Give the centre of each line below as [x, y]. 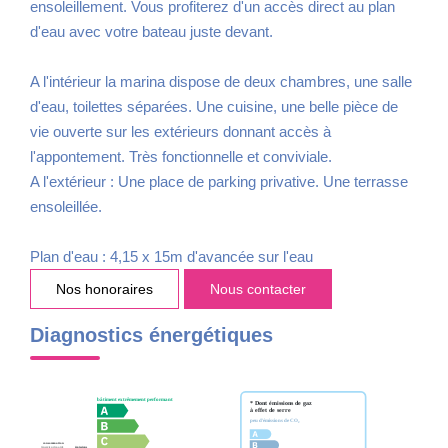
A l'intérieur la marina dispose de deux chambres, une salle [221, 81]
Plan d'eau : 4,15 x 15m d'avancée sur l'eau [171, 256]
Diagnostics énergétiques [151, 334]
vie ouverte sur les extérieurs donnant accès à [180, 131]
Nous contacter [258, 288]
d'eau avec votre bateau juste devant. [151, 31]
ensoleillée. [66, 206]
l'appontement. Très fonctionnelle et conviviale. [181, 156]
